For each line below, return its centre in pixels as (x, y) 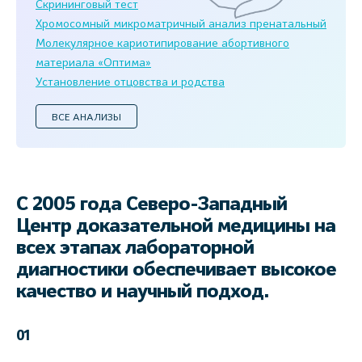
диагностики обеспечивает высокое (176, 270)
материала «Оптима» (93, 62)
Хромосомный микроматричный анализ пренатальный (181, 23)
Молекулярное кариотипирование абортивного (162, 42)
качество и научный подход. (145, 292)
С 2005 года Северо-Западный (152, 204)
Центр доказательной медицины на (176, 226)
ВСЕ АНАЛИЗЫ (86, 116)
